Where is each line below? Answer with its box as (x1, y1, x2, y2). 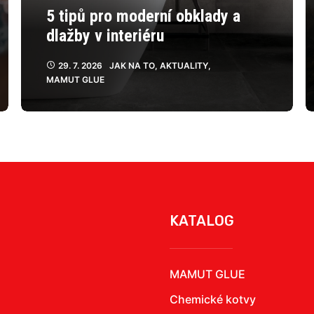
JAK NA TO (109, 60, 155, 71)
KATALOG (170, 212, 234, 229)
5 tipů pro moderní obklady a (46, 6, 240, 26)
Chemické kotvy (170, 292, 256, 306)
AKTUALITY (160, 60, 208, 71)
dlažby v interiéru (46, 26, 164, 46)
